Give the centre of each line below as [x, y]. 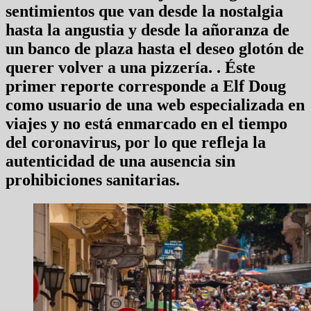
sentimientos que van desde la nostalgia [144, 11]
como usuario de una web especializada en [155, 104]
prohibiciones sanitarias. [93, 179]
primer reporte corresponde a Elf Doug [146, 86]
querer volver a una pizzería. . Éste [131, 67]
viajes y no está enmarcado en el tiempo [146, 123]
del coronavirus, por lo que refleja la [136, 142]
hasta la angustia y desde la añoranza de [148, 30]
